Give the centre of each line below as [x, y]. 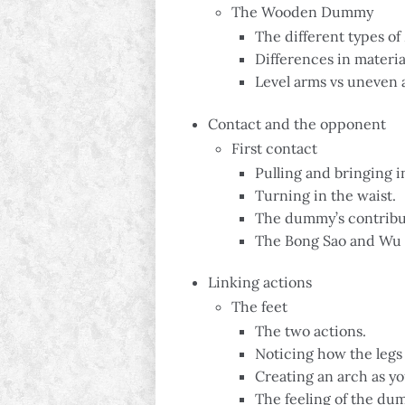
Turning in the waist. [325, 195]
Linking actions [260, 283]
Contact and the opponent [297, 123]
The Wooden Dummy [302, 12]
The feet [259, 307]
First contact [274, 148]
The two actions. [311, 331]
